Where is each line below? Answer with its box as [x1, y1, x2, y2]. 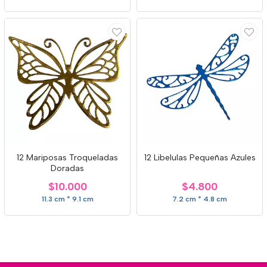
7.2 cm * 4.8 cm [172, 195, 227, 203]
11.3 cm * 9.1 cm [41, 195, 94, 203]
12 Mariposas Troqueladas [17, 153, 118, 163]
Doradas [51, 163, 84, 173]
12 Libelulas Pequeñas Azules [144, 153, 256, 163]
